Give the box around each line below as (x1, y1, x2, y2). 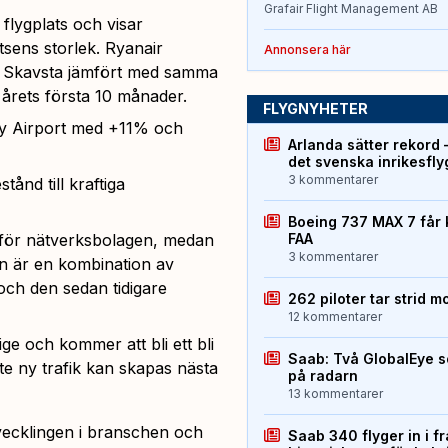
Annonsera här (263, 42, 351, 58)
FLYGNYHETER (262, 100, 368, 118)
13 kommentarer (287, 386, 383, 402)
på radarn (287, 367, 358, 385)
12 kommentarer (287, 309, 382, 325)
